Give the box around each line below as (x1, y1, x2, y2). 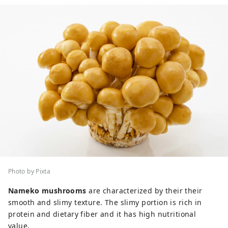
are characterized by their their (86, 186, 203, 196)
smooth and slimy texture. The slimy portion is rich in (8, 197, 202, 208)
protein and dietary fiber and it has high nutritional (8, 209, 196, 219)
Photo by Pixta (8, 167, 51, 176)
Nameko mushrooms (8, 186, 87, 196)
